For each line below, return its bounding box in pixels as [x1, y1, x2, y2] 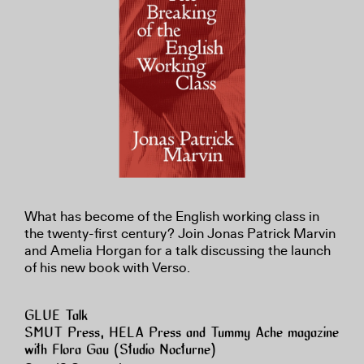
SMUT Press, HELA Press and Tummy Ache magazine [24, 326, 339, 342]
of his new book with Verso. [24, 259, 190, 277]
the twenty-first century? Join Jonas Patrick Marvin [24, 225, 336, 243]
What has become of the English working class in [24, 208, 319, 226]
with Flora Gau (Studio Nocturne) [24, 343, 216, 359]
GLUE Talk [24, 309, 88, 325]
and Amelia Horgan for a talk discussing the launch [24, 242, 331, 260]
